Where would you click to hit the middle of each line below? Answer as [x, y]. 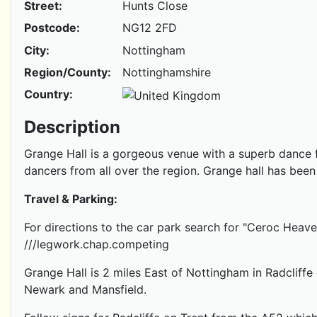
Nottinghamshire [166, 72]
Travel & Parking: [70, 199]
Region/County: [67, 72]
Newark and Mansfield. [85, 290]
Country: [48, 94]
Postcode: [52, 28]
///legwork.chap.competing [96, 244]
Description [72, 127]
